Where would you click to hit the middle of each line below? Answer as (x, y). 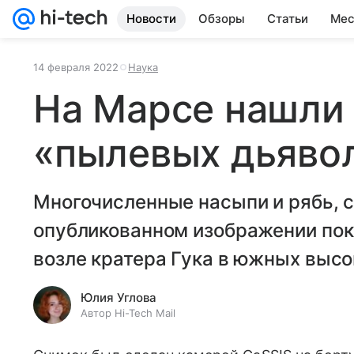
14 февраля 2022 (76, 67)
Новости (151, 19)
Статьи (288, 19)
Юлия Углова (119, 298)
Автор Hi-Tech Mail (128, 313)
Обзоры (222, 19)
